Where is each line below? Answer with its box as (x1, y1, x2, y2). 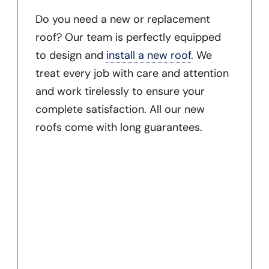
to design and (35, 47, 106, 62)
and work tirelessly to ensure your (35, 83, 205, 98)
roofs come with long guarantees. (35, 119, 202, 134)
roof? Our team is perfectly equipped (35, 29, 221, 44)
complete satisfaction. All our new (35, 101, 205, 116)
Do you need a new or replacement (35, 11, 210, 26)
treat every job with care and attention (35, 65, 229, 80)
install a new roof (106, 47, 191, 62)
